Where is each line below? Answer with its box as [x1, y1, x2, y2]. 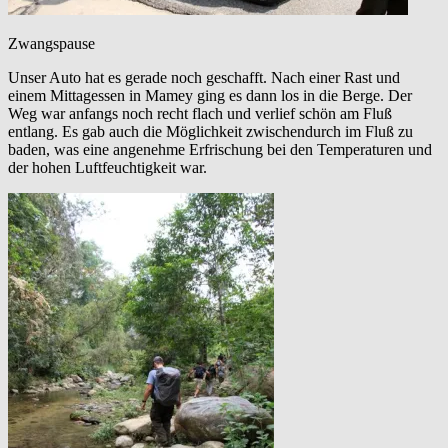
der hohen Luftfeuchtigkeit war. [8, 159, 207, 177]
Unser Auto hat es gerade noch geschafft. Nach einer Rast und [8, 69, 400, 87]
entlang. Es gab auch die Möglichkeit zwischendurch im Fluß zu [8, 123, 413, 141]
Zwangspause [8, 35, 95, 53]
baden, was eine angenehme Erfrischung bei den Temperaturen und [8, 141, 432, 159]
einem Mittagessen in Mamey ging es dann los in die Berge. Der [8, 87, 412, 105]
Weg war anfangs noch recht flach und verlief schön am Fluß [8, 105, 392, 123]
